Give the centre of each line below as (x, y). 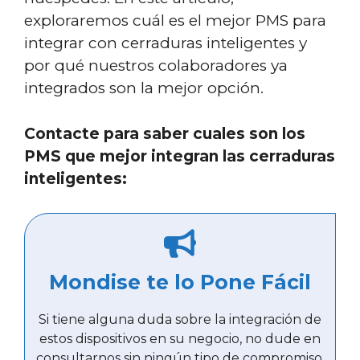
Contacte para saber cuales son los (165, 133)
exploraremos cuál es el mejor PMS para (175, 20)
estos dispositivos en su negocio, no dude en (180, 338)
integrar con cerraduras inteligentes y (166, 43)
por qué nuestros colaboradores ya (156, 65)
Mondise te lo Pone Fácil (180, 282)
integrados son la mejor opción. (144, 88)
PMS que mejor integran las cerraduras (180, 156)
